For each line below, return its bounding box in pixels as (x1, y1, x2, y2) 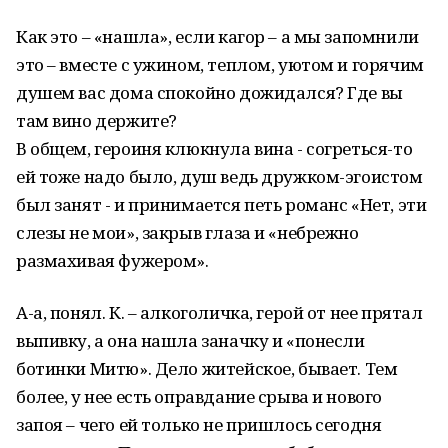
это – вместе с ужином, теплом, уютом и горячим (16, 53, 424, 76)
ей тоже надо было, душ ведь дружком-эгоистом (16, 165, 423, 188)
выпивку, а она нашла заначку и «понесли (16, 329, 365, 352)
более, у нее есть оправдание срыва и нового (16, 385, 382, 408)
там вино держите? (16, 109, 177, 132)
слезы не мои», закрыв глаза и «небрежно (16, 221, 359, 244)
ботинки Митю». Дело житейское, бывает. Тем (16, 357, 398, 380)
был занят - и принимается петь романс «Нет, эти (16, 193, 427, 216)
